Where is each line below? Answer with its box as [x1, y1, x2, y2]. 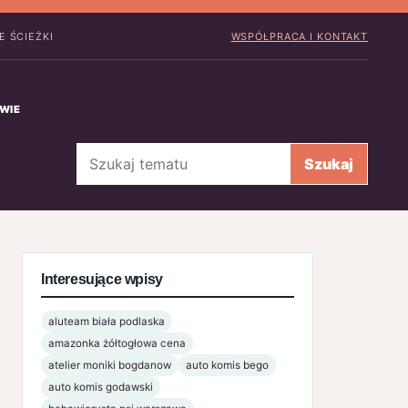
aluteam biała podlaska [48, 314, 165, 328]
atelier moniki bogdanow [48, 358, 171, 372]
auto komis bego [186, 358, 269, 372]
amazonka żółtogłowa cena [48, 336, 186, 350]
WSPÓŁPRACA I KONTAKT [230, 29, 368, 43]
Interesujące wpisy [41, 270, 163, 287]
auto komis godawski [48, 380, 153, 393]
